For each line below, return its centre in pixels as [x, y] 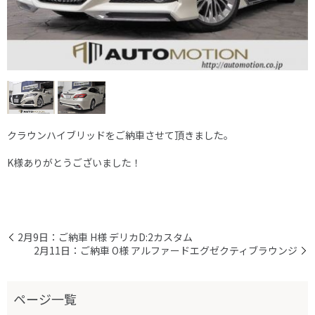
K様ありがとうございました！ [74, 162]
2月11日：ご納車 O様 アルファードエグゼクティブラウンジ [166, 250]
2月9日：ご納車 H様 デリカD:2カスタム [105, 237]
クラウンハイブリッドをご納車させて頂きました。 [120, 135]
